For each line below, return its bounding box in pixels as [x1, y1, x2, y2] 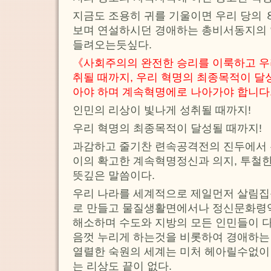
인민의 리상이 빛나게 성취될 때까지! [73, 103, 251, 116]
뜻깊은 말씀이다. [73, 169, 155, 181]
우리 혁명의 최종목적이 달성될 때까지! [73, 122, 262, 134]
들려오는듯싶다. [73, 38, 152, 51]
